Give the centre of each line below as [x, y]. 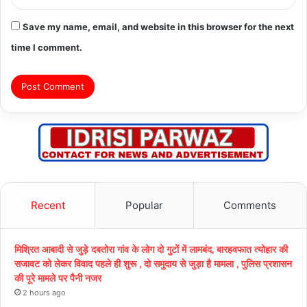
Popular [144, 205]
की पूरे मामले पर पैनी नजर [59, 278]
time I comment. [47, 47]
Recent [48, 205]
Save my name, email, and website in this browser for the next [158, 26]
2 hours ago [44, 292]
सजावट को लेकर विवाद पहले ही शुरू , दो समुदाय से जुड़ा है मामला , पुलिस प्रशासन [153, 263]
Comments [250, 205]
